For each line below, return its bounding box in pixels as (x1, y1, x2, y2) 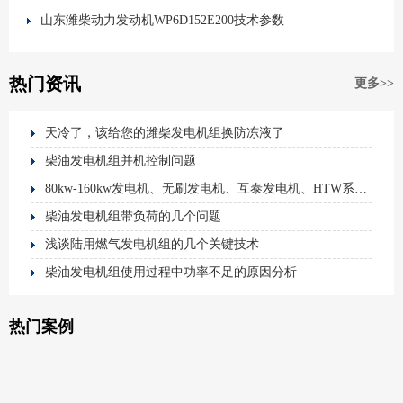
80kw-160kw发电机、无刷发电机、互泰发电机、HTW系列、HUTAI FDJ (354, 182, 367, 195)
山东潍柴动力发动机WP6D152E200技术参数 (40, 13, 284, 27)
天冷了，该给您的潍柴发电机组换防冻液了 (45, 126, 284, 139)
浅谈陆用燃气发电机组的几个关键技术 (45, 237, 259, 251)
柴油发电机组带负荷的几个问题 (45, 210, 221, 223)
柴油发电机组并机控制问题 (45, 154, 196, 167)
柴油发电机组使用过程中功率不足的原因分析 (45, 265, 297, 279)
